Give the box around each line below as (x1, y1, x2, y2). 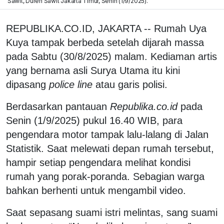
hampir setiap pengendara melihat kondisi (6, 156, 190, 168)
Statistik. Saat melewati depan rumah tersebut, (6, 142, 214, 154)
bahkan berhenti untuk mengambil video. (6, 184, 186, 196)
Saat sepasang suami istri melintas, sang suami (6, 206, 217, 218)
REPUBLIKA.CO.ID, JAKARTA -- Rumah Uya (6, 22, 206, 34)
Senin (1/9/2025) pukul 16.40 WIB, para (6, 114, 182, 126)
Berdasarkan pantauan (6, 100, 110, 112)
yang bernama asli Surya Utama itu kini (6, 64, 180, 76)
